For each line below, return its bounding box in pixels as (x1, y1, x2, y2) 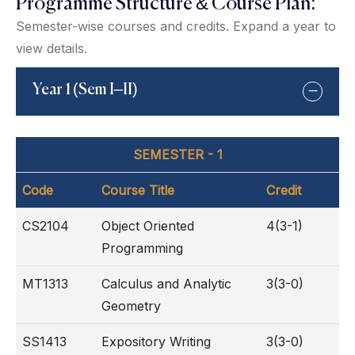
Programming (101, 239, 183, 256)
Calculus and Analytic (101, 275, 231, 292)
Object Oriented (101, 217, 194, 234)
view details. (16, 40, 87, 56)
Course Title (101, 181, 174, 198)
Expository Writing (101, 333, 211, 349)
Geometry (101, 297, 161, 314)
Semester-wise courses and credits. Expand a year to (16, 17, 336, 34)
